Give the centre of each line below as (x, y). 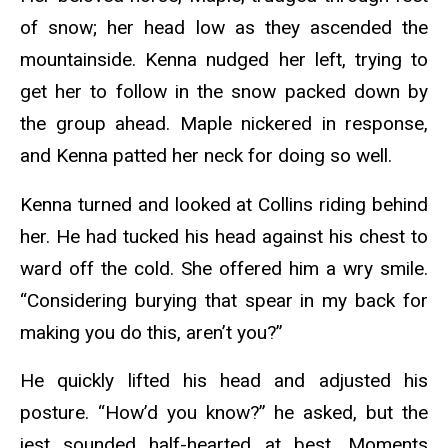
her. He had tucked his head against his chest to (224, 236)
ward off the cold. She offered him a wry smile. (224, 268)
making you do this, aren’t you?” (154, 332)
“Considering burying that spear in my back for (224, 300)
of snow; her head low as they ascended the (224, 27)
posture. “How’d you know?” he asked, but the (224, 413)
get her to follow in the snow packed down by (224, 91)
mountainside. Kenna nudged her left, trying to (224, 59)
